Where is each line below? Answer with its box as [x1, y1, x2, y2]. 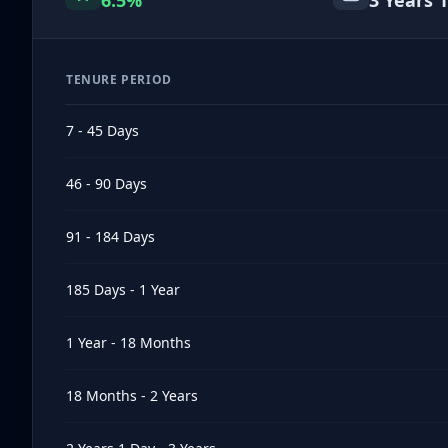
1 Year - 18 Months [66, 333, 191, 352]
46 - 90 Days [66, 174, 147, 193]
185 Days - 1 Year [66, 280, 180, 299]
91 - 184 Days [66, 227, 155, 246]
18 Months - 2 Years [66, 386, 198, 405]
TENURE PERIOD [66, 71, 172, 88]
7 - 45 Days [66, 121, 139, 140]
